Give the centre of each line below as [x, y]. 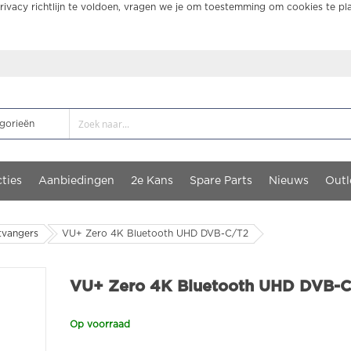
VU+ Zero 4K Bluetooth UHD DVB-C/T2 [155, 233]
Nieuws [289, 181]
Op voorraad [100, 324]
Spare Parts [221, 181]
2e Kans [152, 181]
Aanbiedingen [76, 181]
